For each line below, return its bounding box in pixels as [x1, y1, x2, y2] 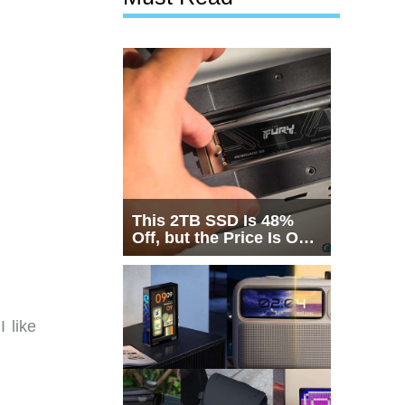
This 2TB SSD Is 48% [132, 212, 294, 231]
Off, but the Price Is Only [132, 229, 322, 248]
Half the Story [132, 246, 238, 265]
